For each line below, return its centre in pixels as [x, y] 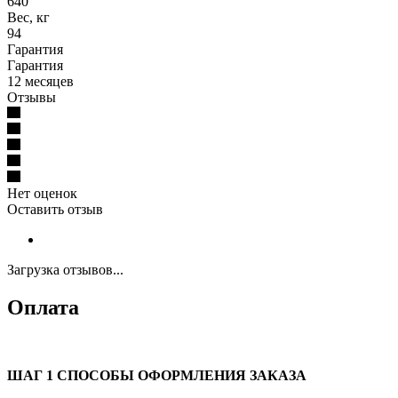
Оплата [43, 307]
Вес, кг [28, 18]
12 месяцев [40, 82]
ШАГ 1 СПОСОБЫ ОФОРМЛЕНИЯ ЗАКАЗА [157, 375]
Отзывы [32, 98]
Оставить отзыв [55, 210]
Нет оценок [42, 194]
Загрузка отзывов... [65, 270]
